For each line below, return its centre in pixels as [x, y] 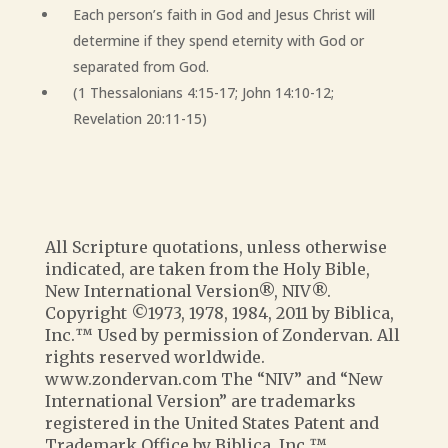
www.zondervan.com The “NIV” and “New [213, 379]
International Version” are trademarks [200, 401]
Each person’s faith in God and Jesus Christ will [223, 14]
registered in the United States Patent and [211, 423]
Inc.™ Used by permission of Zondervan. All [222, 335]
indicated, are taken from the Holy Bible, [207, 269]
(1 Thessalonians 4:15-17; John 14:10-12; [203, 92]
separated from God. [140, 66]
